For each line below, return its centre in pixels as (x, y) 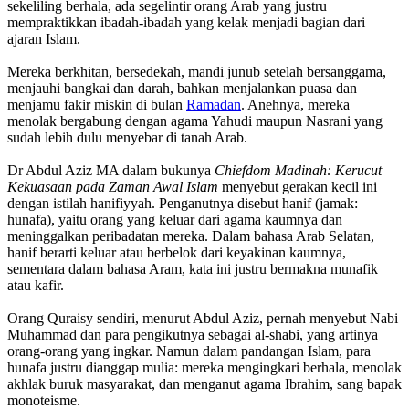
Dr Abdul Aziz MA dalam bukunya (111, 170)
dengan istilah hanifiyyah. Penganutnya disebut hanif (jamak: (183, 203)
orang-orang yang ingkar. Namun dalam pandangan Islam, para (189, 351)
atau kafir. (36, 285)
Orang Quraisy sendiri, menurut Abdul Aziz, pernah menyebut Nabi (203, 318)
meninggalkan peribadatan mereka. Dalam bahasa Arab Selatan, (191, 236)
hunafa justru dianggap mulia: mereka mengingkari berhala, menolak (204, 367)
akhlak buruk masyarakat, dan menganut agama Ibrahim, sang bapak (204, 383)
